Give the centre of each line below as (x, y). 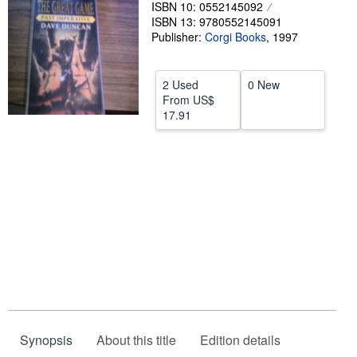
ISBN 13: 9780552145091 (217, 22)
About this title (136, 340)
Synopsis (46, 340)
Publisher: (178, 37)
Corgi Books (235, 37)
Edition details (240, 340)
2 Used (180, 84)
